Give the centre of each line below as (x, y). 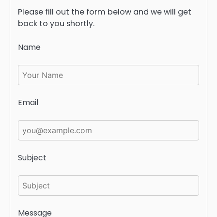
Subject (32, 157)
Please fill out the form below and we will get (105, 12)
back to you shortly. (56, 24)
